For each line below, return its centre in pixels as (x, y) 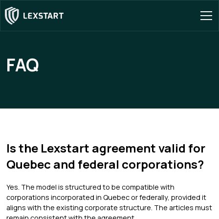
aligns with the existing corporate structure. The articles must (109, 208)
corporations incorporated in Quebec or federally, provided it (107, 197)
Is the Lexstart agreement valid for (106, 148)
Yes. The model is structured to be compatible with (91, 187)
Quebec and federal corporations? (105, 164)
